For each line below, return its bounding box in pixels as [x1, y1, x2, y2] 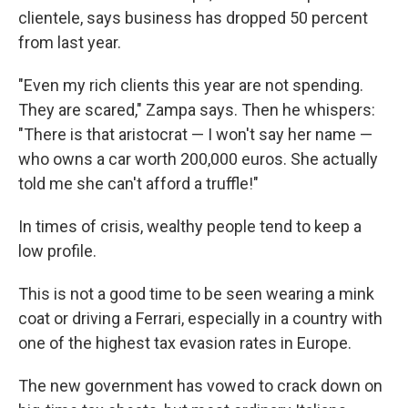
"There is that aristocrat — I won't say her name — [18, 124, 372, 144]
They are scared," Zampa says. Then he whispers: [18, 99, 375, 119]
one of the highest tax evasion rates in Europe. [18, 332, 352, 352]
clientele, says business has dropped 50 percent [18, 7, 368, 27]
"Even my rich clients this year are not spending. [18, 75, 363, 95]
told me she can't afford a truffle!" [18, 173, 259, 193]
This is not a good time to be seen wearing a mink [18, 283, 374, 303]
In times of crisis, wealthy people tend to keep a [18, 216, 362, 236]
